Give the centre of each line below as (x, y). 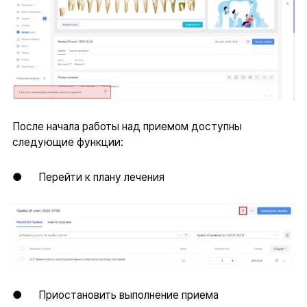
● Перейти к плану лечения (88, 177)
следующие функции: (67, 143)
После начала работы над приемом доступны (127, 127)
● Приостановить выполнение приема (115, 295)
